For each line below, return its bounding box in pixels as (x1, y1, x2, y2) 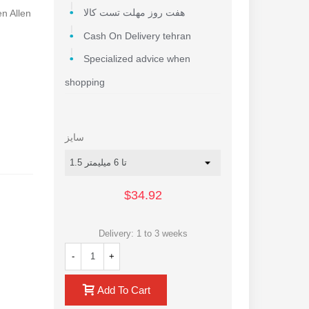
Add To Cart (97, 284, 151, 297)
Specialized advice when (83, 54, 190, 65)
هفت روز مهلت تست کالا (83, 8, 185, 19)
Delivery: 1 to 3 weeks (98, 228, 188, 239)
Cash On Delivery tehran (83, 30, 191, 41)
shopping (65, 77, 106, 88)
